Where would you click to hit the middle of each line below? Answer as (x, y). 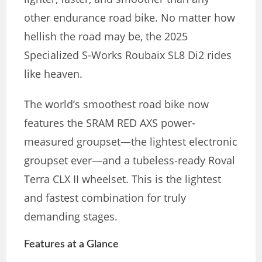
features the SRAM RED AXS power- (110, 123)
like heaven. (54, 73)
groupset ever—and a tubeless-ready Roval (130, 160)
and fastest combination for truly (105, 197)
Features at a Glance (72, 244)
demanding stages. (71, 216)
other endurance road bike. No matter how (130, 17)
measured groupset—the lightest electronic (131, 141)
